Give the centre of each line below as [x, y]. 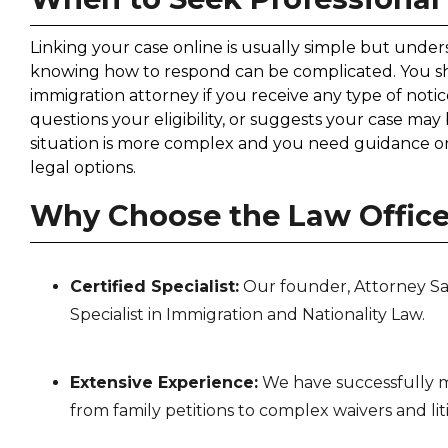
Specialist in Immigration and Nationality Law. [247, 314]
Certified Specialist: [154, 286]
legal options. [82, 167]
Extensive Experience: [163, 382]
